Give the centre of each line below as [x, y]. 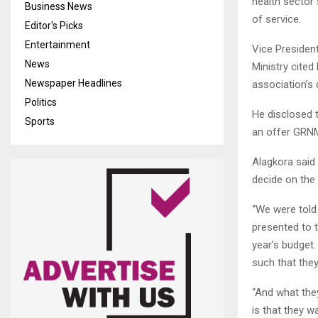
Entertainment [57, 45]
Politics [41, 102]
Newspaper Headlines [73, 83]
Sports [40, 121]
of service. [276, 19]
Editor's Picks [54, 26]
